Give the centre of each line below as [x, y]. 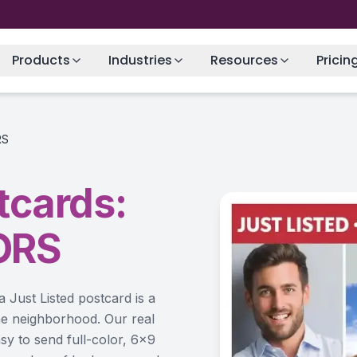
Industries [141, 60]
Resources [245, 60]
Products [41, 60]
